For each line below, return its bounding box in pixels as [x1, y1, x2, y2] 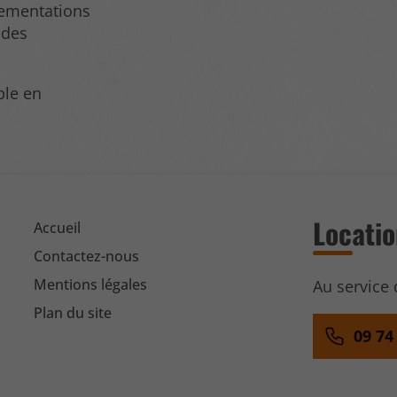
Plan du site [34, 302, 113, 323]
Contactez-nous [34, 245, 140, 266]
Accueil [34, 217, 82, 237]
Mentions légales [34, 274, 148, 294]
